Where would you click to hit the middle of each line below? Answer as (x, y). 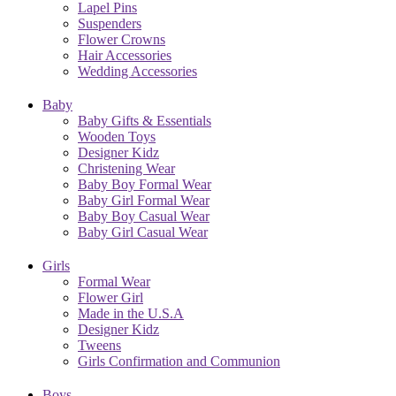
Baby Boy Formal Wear (145, 184)
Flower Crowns (122, 39)
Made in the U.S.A (131, 313)
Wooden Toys (117, 136)
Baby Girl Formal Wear (144, 200)
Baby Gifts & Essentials (145, 120)
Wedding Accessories (137, 71)
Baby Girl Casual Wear (143, 232)
